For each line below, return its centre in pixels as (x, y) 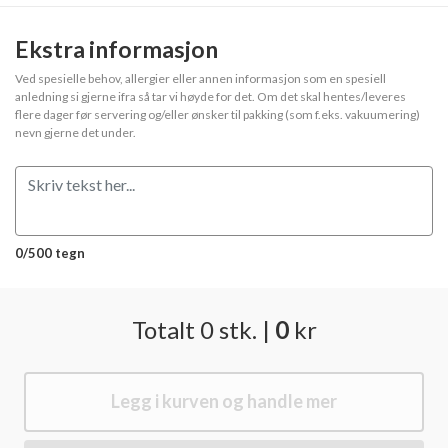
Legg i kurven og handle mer (224, 401)
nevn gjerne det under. (75, 132)
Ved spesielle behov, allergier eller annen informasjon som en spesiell (200, 78)
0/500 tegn (50, 252)
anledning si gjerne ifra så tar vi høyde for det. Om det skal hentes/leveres (210, 96)
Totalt (163, 329)
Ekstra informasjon (116, 48)
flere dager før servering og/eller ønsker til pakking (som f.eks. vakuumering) (217, 114)
